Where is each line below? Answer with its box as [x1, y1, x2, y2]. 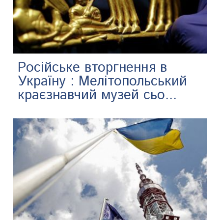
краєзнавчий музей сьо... [18, 85, 177, 105]
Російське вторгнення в [18, 57, 167, 78]
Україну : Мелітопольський [18, 71, 188, 91]
